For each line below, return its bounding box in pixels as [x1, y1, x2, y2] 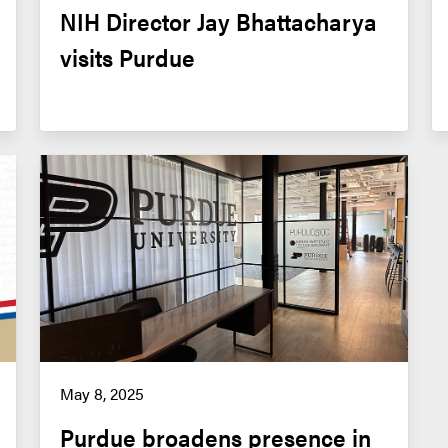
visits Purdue [59, 39, 195, 74]
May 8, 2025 [59, 381, 144, 405]
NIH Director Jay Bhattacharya [59, 3, 377, 38]
